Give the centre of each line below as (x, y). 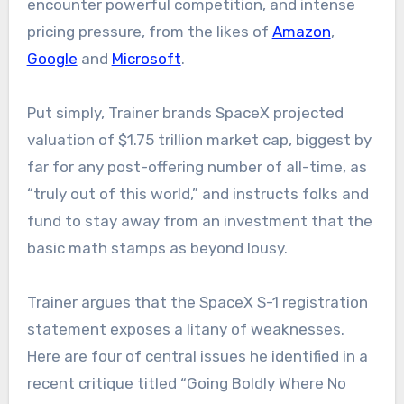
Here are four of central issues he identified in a (197, 357)
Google (52, 59)
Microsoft (146, 59)
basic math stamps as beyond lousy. (157, 248)
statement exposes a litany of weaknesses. (185, 330)
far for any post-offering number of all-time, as (197, 167)
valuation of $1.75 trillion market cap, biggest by (199, 140)
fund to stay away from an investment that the (199, 221)
